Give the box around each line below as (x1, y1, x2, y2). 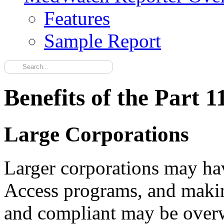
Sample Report (44, 30, 161, 51)
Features (44, 7, 110, 29)
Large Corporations (4, 122, 189, 146)
